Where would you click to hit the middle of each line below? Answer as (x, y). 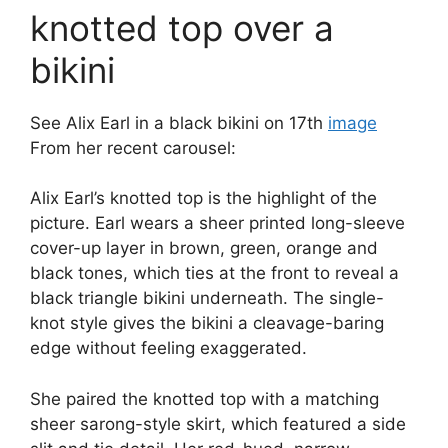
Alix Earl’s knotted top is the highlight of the (203, 198)
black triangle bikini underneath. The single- (207, 298)
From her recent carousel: (133, 147)
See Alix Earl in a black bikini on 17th (179, 122)
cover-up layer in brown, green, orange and (204, 248)
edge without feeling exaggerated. (168, 348)
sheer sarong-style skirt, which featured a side (218, 423)
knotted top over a (182, 27)
